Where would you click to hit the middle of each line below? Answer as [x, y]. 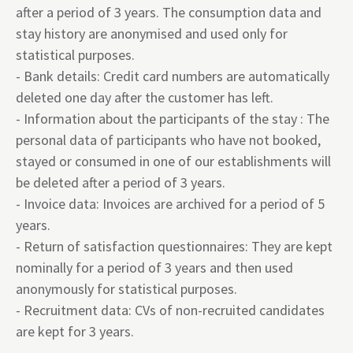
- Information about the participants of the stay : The [173, 119]
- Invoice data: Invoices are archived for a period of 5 [170, 204]
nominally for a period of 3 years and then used [154, 268]
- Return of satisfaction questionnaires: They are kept [174, 246]
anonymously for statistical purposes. [126, 289]
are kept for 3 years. [75, 331]
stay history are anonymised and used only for [152, 33]
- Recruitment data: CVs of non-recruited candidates [170, 310]
